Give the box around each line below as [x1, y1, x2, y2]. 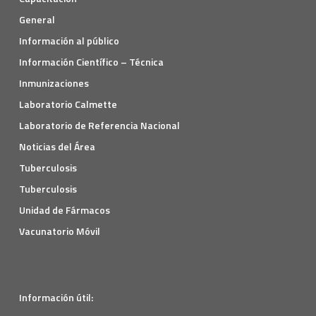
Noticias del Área [18, 139, 95, 154]
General [18, 12, 55, 28]
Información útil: [18, 290, 93, 305]
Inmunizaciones [18, 75, 89, 91]
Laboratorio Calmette [18, 97, 117, 112]
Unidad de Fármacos [18, 202, 110, 218]
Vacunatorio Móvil [18, 224, 100, 239]
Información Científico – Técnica [18, 54, 164, 70]
